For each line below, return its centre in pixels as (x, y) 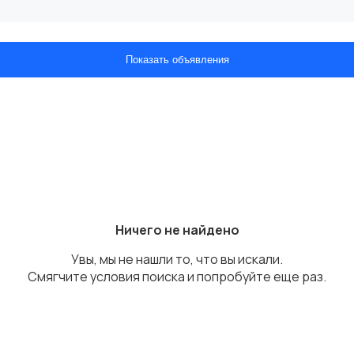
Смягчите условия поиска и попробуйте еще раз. (177, 276)
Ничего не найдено (177, 230)
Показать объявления (177, 59)
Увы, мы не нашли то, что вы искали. (177, 259)
